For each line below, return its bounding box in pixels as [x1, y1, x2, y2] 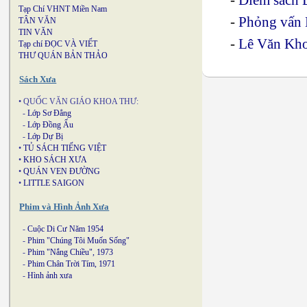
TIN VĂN [19, 27, 53, 37]
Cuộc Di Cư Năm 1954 [27, 224, 103, 234]
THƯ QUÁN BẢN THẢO [19, 51, 108, 60]
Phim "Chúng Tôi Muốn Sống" [27, 236, 130, 245]
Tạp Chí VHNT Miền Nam [19, 4, 107, 14]
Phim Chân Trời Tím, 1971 [27, 259, 115, 269]
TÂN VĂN [19, 16, 56, 25]
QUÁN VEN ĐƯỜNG [23, 167, 100, 176]
